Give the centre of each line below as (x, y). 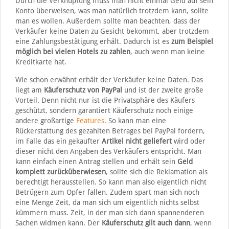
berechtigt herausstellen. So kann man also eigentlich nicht (111, 182)
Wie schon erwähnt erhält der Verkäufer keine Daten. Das (109, 80)
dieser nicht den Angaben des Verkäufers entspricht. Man (108, 152)
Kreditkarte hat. (41, 62)
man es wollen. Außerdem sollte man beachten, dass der (108, 21)
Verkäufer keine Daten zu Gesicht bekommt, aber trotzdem (112, 31)
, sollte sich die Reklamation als (156, 172)
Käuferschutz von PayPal (84, 90)
